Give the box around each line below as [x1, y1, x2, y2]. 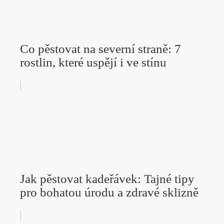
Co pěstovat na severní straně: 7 [20, 42, 181, 56]
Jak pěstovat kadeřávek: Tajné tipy [20, 172, 194, 186]
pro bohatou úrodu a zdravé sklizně [20, 185, 198, 199]
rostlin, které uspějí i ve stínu [20, 55, 166, 69]
